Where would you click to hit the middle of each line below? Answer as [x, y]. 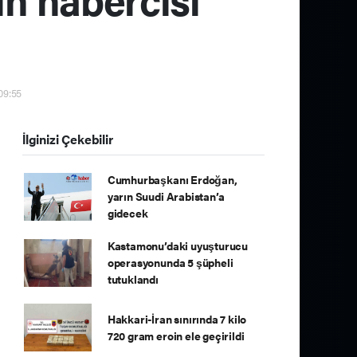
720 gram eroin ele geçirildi [176, 335]
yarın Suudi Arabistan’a [166, 196]
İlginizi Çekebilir [68, 139]
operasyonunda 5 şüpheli [170, 262]
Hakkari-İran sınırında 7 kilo [177, 319]
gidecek [127, 213]
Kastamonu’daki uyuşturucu [178, 245]
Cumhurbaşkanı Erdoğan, [172, 179]
